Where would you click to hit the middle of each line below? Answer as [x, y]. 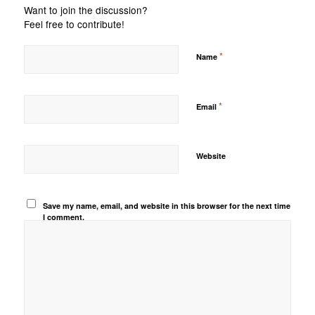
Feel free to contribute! [74, 24]
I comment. [64, 217]
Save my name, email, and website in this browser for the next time [167, 206]
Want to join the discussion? [85, 10]
